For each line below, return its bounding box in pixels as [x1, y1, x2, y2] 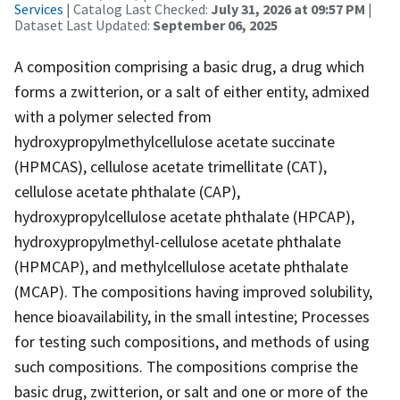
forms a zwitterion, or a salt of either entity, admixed [14, 80, 370, 102]
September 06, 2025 [153, 15, 278, 34]
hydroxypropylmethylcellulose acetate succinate [14, 130, 335, 152]
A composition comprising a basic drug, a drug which [14, 55, 364, 77]
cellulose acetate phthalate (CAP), [14, 180, 240, 202]
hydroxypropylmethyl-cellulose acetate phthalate [14, 230, 341, 252]
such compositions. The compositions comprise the [14, 355, 358, 377]
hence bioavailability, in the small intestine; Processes [14, 305, 370, 327]
